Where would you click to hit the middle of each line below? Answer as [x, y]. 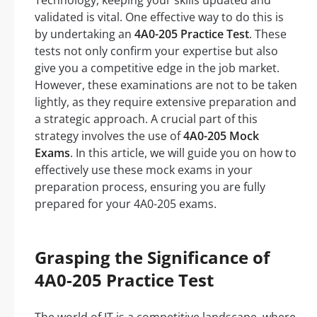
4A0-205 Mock [221, 136]
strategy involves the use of [109, 136]
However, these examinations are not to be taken [166, 85]
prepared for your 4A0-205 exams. [126, 204]
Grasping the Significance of [152, 257]
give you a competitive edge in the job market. [157, 68]
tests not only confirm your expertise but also [156, 51]
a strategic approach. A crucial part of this [146, 119]
